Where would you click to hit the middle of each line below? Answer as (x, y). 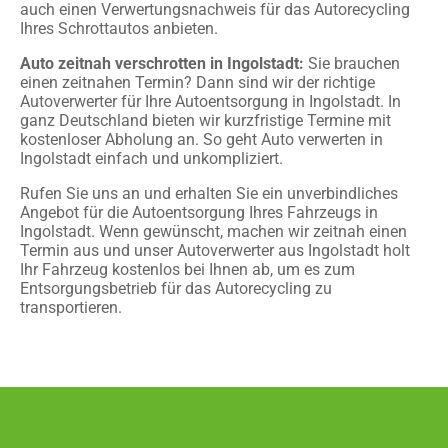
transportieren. (71, 307)
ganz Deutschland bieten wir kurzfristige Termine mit (205, 120)
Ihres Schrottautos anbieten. (119, 28)
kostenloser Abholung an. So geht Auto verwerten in (201, 139)
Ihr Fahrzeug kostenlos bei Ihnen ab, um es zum (187, 269)
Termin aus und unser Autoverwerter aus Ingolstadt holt (215, 250)
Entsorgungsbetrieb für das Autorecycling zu (176, 288)
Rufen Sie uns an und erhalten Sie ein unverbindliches (209, 193)
